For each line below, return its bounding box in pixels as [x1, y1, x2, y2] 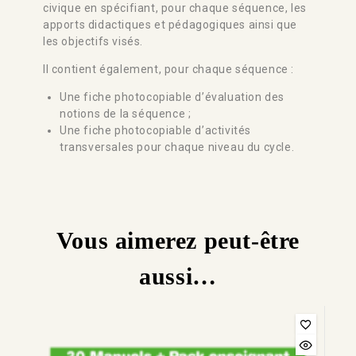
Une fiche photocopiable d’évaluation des [60, 90, 285, 103]
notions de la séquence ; [60, 106, 192, 120]
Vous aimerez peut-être [56, 226, 300, 253]
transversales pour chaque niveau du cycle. [60, 140, 295, 153]
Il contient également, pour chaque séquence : [43, 62, 294, 75]
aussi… [139, 262, 217, 289]
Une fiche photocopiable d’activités [60, 123, 252, 137]
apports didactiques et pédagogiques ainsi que [43, 17, 298, 31]
